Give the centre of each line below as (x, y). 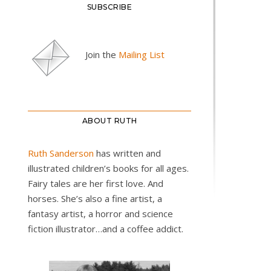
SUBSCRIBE (109, 7)
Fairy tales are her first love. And (96, 183)
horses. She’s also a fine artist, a (95, 198)
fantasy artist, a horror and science (100, 214)
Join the (102, 54)
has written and (127, 153)
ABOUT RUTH (109, 121)
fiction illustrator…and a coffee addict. (106, 229)
